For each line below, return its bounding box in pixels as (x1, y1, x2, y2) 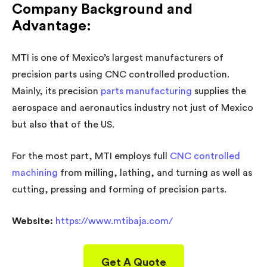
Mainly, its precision (12, 86, 101, 96)
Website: (12, 216, 55, 226)
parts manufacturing (101, 86, 192, 96)
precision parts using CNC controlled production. (12, 69, 229, 79)
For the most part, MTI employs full (12, 151, 170, 161)
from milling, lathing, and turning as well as (58, 167, 252, 178)
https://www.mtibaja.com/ (55, 216, 173, 226)
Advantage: (12, 18, 91, 33)
